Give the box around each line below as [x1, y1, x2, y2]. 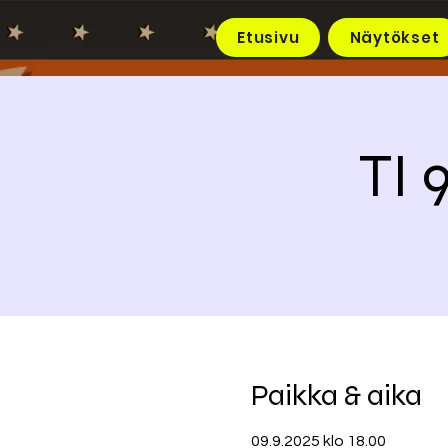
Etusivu [237, 27, 300, 48]
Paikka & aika [250, 377, 422, 413]
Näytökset [349, 27, 440, 48]
